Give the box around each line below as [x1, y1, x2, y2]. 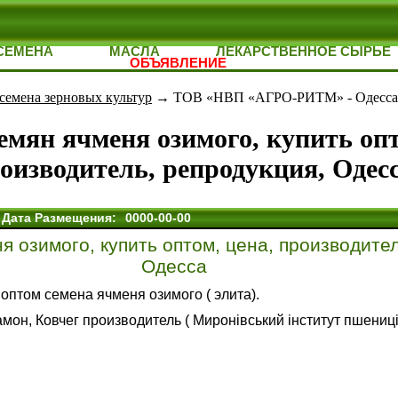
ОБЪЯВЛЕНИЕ [130, 55, 227, 70]
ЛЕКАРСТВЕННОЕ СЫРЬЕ [215, 44, 391, 59]
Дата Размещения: [2, 211, 116, 226]
